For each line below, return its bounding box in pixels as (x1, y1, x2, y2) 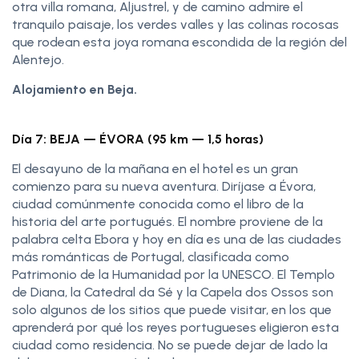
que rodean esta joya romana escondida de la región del (12, 34, 347, 50)
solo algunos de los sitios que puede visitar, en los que (12, 301, 332, 317)
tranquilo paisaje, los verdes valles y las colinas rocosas (12, 16, 339, 32)
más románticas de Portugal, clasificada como (12, 248, 289, 264)
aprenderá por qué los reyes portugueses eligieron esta (12, 319, 339, 335)
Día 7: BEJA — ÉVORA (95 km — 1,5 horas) (12, 131, 264, 147)
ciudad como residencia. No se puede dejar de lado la (12, 337, 328, 353)
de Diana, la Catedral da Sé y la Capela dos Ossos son (12, 284, 333, 300)
